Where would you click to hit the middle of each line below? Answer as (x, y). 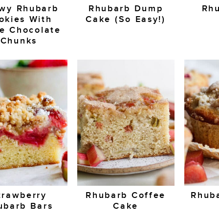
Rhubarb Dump (126, 9)
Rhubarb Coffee (126, 195)
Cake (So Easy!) (126, 20)
